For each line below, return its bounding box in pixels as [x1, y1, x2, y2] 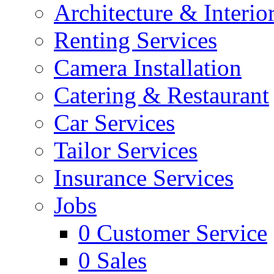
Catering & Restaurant [54, 82, 269, 108]
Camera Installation [54, 54, 242, 81]
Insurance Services [54, 165, 234, 191]
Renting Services [54, 27, 217, 53]
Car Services [54, 109, 175, 136]
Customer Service [97, 220, 267, 246]
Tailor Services [54, 137, 198, 163]
